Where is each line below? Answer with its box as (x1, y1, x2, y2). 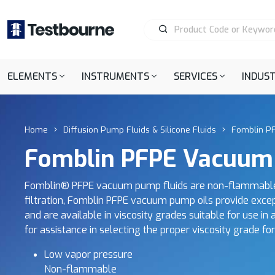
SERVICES (174, 70, 218, 83)
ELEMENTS (7, 70, 57, 83)
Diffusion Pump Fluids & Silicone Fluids (63, 124, 216, 135)
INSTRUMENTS (82, 70, 150, 83)
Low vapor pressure (44, 248, 133, 261)
